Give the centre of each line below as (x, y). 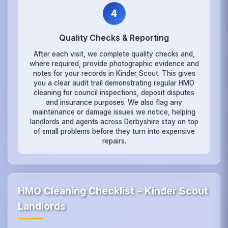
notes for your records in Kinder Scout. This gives (114, 73)
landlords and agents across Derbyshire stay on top (114, 121)
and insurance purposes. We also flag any (114, 102)
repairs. (114, 141)
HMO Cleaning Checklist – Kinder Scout (113, 191)
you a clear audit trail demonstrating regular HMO (114, 83)
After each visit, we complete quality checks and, (114, 54)
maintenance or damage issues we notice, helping (114, 112)
